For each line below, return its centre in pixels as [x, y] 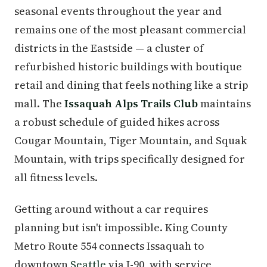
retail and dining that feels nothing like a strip [131, 85]
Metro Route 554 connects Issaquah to [109, 246]
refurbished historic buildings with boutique [128, 66]
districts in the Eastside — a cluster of [109, 48]
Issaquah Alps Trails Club [131, 103]
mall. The [39, 103]
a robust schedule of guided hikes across [117, 122]
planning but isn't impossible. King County [121, 227]
